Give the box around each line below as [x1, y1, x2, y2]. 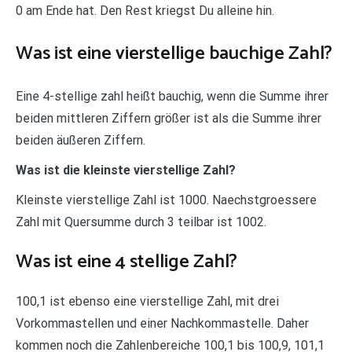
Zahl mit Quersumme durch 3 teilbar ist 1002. [16, 214, 266, 230]
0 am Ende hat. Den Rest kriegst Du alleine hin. [16, 3, 274, 19]
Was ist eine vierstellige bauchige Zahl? [16, 38, 332, 70]
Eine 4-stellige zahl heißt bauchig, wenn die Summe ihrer [16, 89, 328, 104]
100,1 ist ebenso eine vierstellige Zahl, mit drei [16, 294, 279, 310]
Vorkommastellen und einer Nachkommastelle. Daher [16, 316, 309, 332]
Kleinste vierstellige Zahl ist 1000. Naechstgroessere [16, 192, 317, 208]
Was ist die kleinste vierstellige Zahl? [16, 163, 236, 178]
